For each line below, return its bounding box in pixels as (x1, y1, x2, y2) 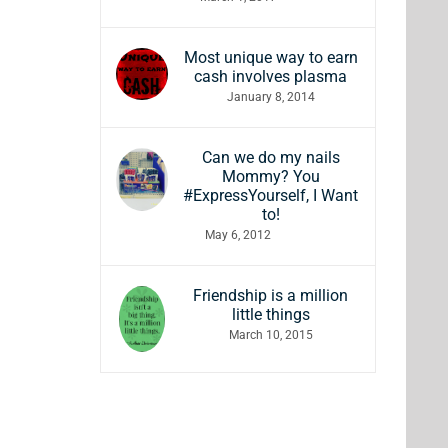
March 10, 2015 (228, 328, 313, 343)
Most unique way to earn (183, 48, 358, 68)
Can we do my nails (201, 148, 340, 168)
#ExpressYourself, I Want (183, 186, 358, 206)
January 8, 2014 (226, 90, 315, 105)
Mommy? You (221, 167, 320, 187)
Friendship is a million (193, 286, 348, 306)
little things (231, 305, 310, 325)
